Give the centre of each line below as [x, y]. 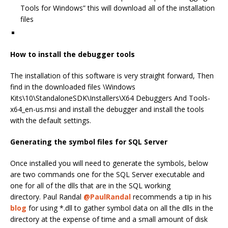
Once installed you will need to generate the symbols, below [109, 163]
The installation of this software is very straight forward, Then [112, 76]
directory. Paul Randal [47, 197]
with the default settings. [51, 121]
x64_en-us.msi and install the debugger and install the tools [107, 109]
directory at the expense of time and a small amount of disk [109, 219]
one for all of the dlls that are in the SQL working [90, 186]
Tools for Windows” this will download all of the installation [118, 8]
